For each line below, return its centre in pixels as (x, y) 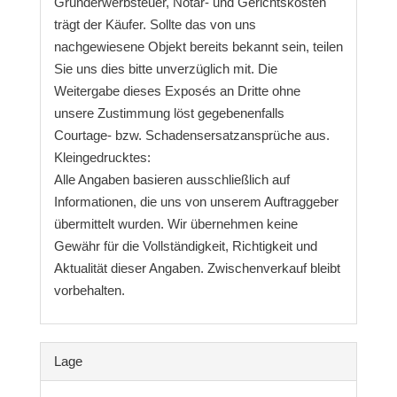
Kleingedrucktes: (102, 157)
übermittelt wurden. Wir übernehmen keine (175, 223)
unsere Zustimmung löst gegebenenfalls (169, 113)
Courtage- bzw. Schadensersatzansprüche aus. (191, 135)
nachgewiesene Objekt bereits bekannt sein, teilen (198, 46)
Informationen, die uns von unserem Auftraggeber (196, 201)
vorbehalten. (89, 290)
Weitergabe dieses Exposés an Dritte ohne (177, 90)
